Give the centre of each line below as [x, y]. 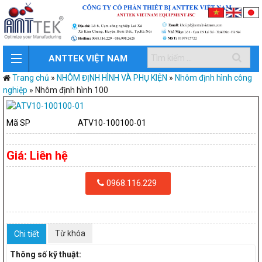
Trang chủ [31, 78]
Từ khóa [70, 234]
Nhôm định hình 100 [72, 90]
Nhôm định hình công [213, 78]
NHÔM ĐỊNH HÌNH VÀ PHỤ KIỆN [112, 78]
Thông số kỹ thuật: [46, 255]
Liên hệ [49, 156]
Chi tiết [27, 234]
